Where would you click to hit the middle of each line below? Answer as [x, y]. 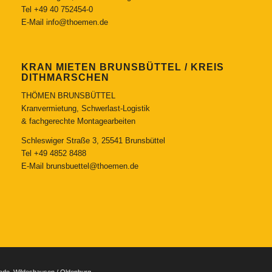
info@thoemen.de [77, 22]
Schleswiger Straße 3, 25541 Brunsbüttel [93, 140]
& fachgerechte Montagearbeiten [78, 121]
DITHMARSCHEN [65, 77]
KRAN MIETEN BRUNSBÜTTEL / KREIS [122, 67]
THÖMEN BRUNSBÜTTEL [68, 95]
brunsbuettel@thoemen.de [92, 166]
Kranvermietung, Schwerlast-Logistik [85, 108]
